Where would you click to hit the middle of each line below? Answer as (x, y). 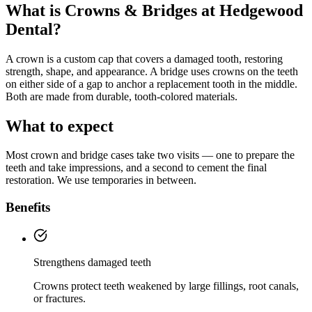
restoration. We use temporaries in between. (101, 180)
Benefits (28, 208)
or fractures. (60, 298)
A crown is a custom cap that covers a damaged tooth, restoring (144, 58)
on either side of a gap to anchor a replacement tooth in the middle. (151, 84)
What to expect (60, 126)
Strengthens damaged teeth (92, 262)
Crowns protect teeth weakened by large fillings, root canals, (166, 286)
